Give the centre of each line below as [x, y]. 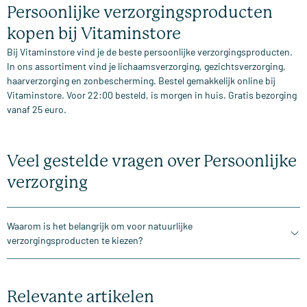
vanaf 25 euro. [37, 109]
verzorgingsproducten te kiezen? [75, 240]
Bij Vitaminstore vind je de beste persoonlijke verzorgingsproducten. [150, 51]
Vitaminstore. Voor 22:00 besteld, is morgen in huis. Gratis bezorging [152, 95]
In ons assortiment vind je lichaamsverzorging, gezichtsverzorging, [146, 66]
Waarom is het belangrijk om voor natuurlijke [100, 225]
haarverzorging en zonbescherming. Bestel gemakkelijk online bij [141, 80]
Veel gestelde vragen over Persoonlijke [152, 161]
